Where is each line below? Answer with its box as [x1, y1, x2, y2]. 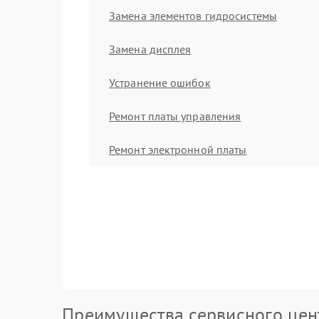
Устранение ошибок [109, 75, 211, 90]
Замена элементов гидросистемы [109, 8, 277, 23]
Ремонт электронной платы [109, 142, 247, 157]
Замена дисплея [109, 41, 192, 56]
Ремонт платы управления [109, 108, 241, 123]
